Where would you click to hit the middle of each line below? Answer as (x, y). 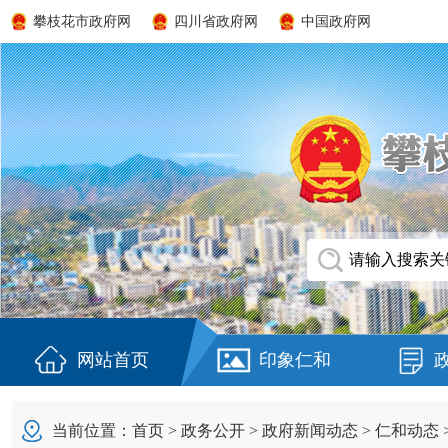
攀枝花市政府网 (82, 21)
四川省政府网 (216, 21)
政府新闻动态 (310, 430)
